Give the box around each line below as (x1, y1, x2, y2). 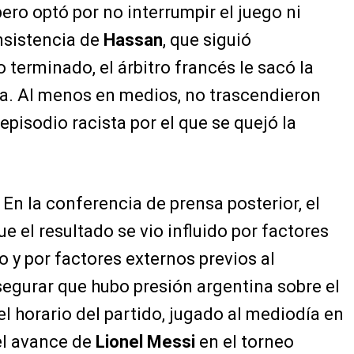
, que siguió (163, 30, 251, 51)
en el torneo (195, 332, 294, 352)
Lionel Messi (96, 332, 195, 352)
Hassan (104, 30, 163, 51)
